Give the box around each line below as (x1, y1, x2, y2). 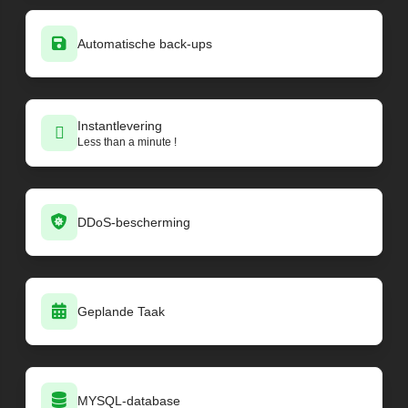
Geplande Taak (77, 303, 165, 319)
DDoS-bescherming (77, 214, 190, 229)
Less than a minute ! (77, 135, 177, 148)
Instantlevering (77, 117, 162, 133)
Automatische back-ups (77, 36, 212, 51)
